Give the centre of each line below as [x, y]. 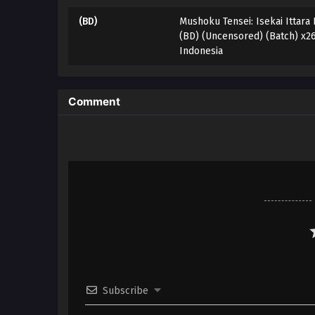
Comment [94, 101]
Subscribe [126, 290]
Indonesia [201, 51]
